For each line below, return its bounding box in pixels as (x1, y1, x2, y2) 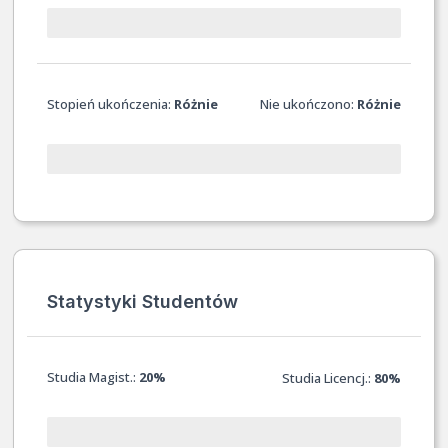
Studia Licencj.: (282, 368, 375, 387)
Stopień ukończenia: (46, 94, 174, 113)
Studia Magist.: (46, 367, 139, 386)
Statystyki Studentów (46, 290, 238, 312)
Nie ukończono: (260, 94, 358, 113)
